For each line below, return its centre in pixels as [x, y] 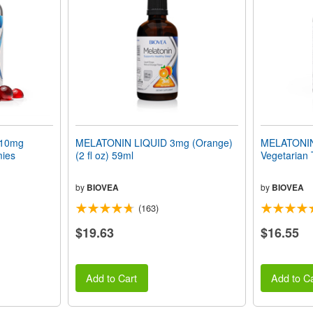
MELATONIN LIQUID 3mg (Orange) [154, 143]
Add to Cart [112, 278]
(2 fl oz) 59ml [104, 155]
